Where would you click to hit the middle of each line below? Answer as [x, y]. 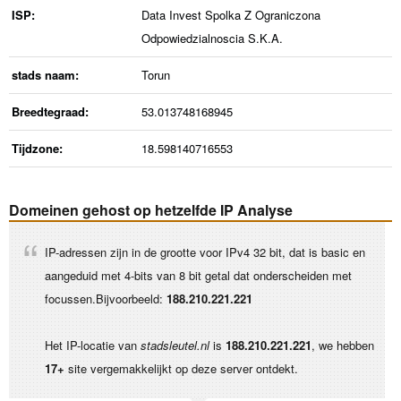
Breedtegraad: [50, 111]
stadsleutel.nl [175, 345]
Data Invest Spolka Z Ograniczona [231, 15]
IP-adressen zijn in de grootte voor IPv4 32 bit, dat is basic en [205, 252]
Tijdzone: [37, 148]
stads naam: [45, 75]
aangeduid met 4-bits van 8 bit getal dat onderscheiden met [198, 275]
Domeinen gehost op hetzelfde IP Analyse [151, 210]
